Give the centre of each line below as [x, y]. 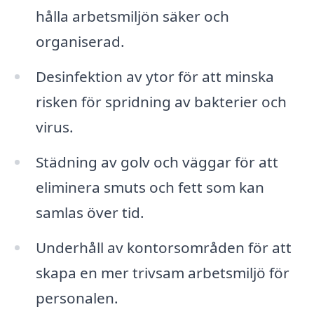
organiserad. [80, 42]
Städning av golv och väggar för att [157, 162]
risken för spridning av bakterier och [161, 102]
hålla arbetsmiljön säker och [132, 16]
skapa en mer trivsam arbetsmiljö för [162, 272]
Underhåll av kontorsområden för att [163, 247]
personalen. [77, 298]
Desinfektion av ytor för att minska [155, 77]
